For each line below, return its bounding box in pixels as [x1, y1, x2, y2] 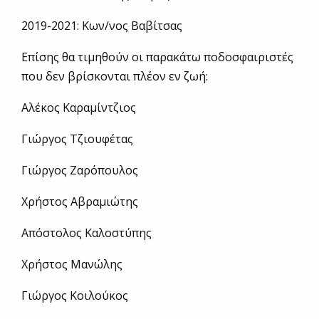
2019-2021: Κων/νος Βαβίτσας [21, 18, 182, 34]
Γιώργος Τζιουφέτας [21, 131, 133, 147]
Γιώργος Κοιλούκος [21, 288, 128, 304]
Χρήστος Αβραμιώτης [21, 194, 138, 210]
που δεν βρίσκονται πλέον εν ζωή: [21, 68, 208, 85]
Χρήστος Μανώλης [21, 256, 122, 273]
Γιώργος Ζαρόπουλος [21, 162, 138, 179]
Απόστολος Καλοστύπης [21, 225, 152, 241]
